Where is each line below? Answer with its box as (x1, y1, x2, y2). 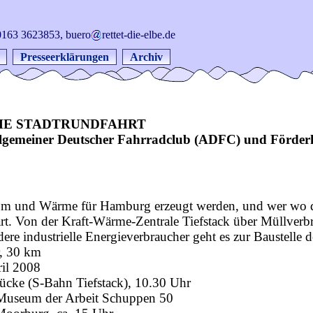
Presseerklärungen (20, 51, 109, 63)
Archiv (130, 51, 163, 63)
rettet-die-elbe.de (102, 29, 175, 41)
